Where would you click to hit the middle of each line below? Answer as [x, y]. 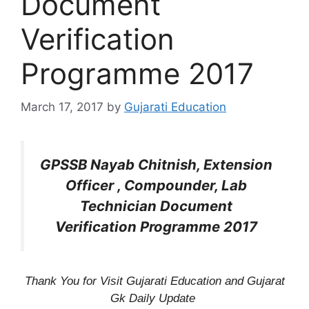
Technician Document [156, 206]
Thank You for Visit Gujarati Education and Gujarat [154, 281]
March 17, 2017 [62, 107]
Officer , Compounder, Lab [156, 185]
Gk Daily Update [153, 298]
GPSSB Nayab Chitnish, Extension [156, 165]
